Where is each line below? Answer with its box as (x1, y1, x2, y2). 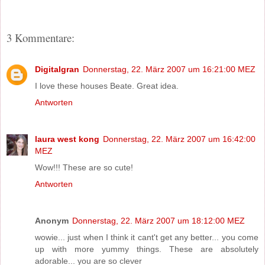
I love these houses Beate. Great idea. (35, 80, 179, 91)
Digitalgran (35, 64, 79, 74)
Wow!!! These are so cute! (35, 162, 133, 172)
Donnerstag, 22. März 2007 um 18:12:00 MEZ (72, 215, 245, 225)
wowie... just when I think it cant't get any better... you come (35, 232, 258, 242)
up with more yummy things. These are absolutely (35, 244, 258, 254)
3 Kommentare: (7, 30, 75, 46)
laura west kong (35, 134, 99, 144)
